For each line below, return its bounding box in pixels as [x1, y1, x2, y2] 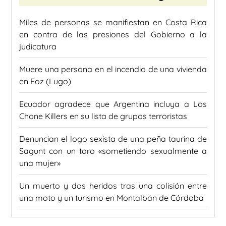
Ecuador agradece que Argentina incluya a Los [19, 99, 207, 109]
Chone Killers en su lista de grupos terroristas [19, 111, 187, 122]
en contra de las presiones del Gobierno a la [19, 29, 207, 40]
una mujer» [19, 158, 61, 168]
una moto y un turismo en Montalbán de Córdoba [19, 193, 204, 203]
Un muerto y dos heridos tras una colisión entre [19, 181, 207, 191]
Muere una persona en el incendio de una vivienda [19, 64, 207, 75]
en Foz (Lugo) [19, 76, 71, 87]
